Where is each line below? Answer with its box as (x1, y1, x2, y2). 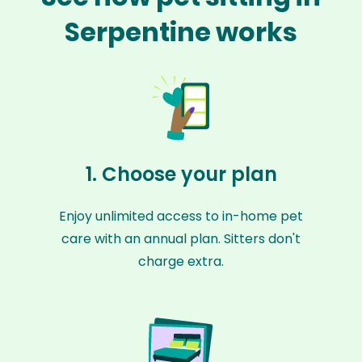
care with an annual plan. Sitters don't (61, 229, 301, 248)
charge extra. (138, 252, 224, 271)
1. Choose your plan (85, 161, 277, 187)
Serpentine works (65, 14, 297, 50)
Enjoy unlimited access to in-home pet (59, 207, 303, 225)
